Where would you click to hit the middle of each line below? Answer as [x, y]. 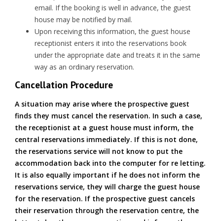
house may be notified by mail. [83, 19]
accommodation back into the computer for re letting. [110, 163]
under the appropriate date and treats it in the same [117, 55]
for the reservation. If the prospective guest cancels [105, 199]
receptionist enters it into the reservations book [110, 43]
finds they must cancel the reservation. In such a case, [109, 116]
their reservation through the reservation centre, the [107, 210]
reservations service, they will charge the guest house [107, 187]
